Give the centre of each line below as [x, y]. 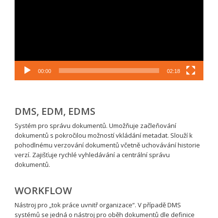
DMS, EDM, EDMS [55, 111]
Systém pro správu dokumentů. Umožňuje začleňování [95, 126]
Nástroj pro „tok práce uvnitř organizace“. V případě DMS [98, 205]
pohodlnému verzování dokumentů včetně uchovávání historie [107, 145]
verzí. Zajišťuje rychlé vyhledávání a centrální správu [92, 155]
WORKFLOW [43, 191]
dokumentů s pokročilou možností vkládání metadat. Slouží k [104, 136]
